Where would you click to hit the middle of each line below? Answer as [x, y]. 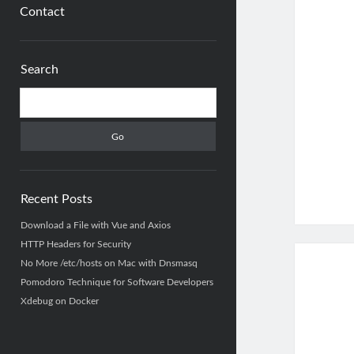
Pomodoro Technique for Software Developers [117, 282]
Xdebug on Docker [59, 301]
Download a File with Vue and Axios [95, 226]
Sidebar [70, 54]
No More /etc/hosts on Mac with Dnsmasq [109, 264]
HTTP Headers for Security [75, 245]
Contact [42, 12]
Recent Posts [56, 200]
